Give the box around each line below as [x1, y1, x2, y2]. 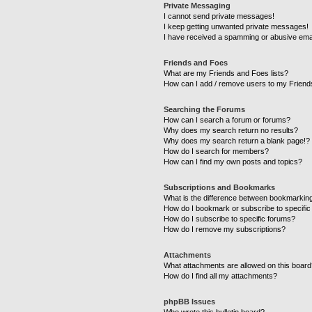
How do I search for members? [164, 147, 270, 155]
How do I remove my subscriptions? [164, 225, 286, 233]
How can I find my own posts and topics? [164, 157, 303, 166]
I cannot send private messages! [164, 12, 275, 20]
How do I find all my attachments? [164, 272, 278, 280]
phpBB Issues [164, 297, 216, 306]
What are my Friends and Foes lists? [164, 69, 289, 77]
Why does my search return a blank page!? [164, 136, 311, 145]
